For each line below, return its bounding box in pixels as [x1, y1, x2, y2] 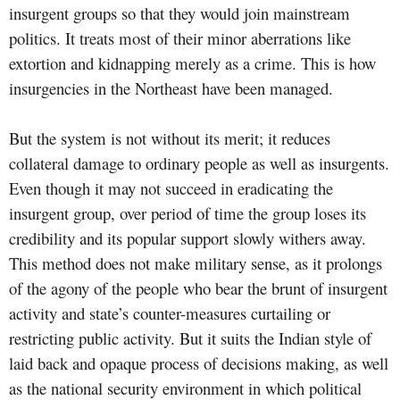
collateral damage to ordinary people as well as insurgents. [9, 151, 389, 174]
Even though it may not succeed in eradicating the [9, 176, 333, 199]
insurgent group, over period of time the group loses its [9, 201, 366, 224]
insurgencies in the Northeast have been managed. [9, 76, 333, 99]
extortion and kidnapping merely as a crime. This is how [9, 51, 376, 74]
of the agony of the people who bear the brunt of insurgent [9, 276, 387, 299]
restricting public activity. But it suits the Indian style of [9, 326, 371, 349]
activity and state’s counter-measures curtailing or [9, 301, 330, 324]
